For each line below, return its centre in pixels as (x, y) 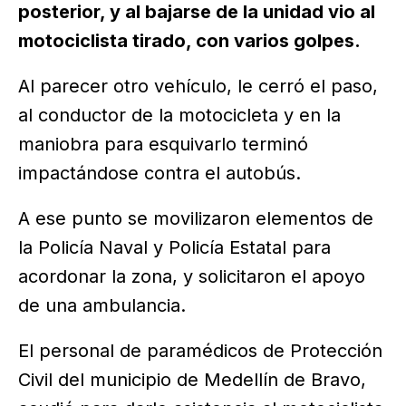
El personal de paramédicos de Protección (200, 351)
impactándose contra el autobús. (159, 174)
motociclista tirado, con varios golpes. (189, 41)
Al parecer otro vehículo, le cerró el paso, (198, 87)
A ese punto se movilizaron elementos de (196, 219)
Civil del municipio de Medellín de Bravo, (192, 380)
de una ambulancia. (102, 306)
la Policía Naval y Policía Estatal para (174, 248)
